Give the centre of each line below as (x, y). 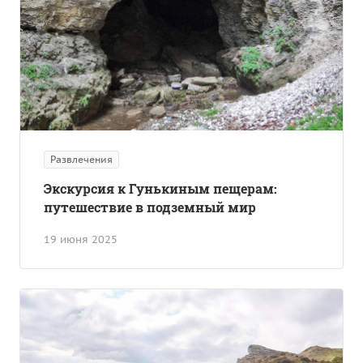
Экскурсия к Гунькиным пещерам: (160, 188)
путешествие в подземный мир (150, 207)
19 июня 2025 (81, 239)
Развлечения (81, 159)
